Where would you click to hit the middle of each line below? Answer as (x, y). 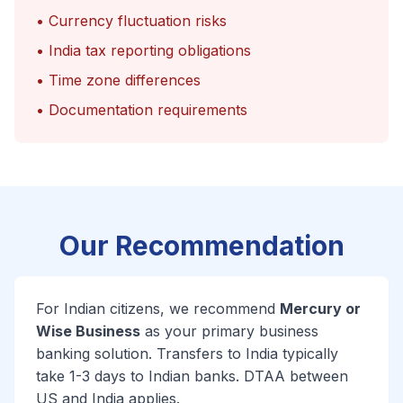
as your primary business (229, 331)
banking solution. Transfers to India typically (187, 354)
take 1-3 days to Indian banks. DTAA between (192, 376)
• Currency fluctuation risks (131, 21)
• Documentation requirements (142, 110)
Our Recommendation (201, 246)
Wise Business (88, 331)
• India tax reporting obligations (143, 50)
